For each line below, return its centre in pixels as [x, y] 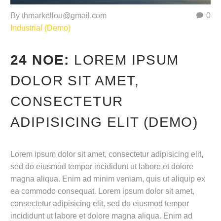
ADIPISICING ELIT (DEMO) [104, 122]
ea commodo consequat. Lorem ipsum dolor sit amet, [102, 191]
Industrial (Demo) [40, 28]
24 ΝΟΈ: [42, 60]
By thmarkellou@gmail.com [58, 15]
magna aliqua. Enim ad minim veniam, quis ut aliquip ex [108, 179]
